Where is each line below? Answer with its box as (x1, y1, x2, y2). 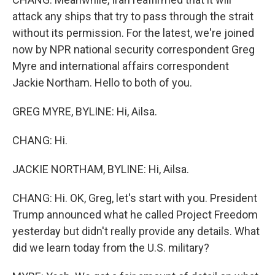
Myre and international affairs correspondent (12, 60, 229, 72)
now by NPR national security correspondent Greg (12, 43, 255, 56)
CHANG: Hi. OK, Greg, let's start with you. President (12, 192, 257, 204)
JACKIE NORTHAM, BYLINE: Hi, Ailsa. (12, 163, 189, 176)
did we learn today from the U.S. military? (12, 241, 209, 254)
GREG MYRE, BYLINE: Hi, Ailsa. (12, 105, 157, 118)
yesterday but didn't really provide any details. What (12, 225, 260, 238)
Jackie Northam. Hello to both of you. (12, 76, 192, 89)
